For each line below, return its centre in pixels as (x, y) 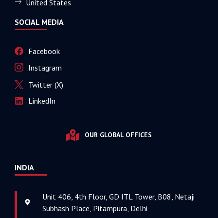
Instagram (45, 68)
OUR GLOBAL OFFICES (118, 135)
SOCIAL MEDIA (39, 22)
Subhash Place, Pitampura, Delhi (95, 208)
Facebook (44, 51)
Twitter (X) (45, 84)
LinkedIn (42, 100)
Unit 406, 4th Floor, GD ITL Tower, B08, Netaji (119, 196)
